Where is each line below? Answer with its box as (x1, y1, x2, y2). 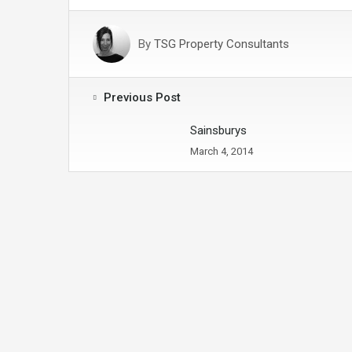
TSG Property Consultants (154, 37, 289, 51)
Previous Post (104, 90, 181, 104)
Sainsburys (190, 123, 247, 137)
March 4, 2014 (190, 145, 253, 157)
